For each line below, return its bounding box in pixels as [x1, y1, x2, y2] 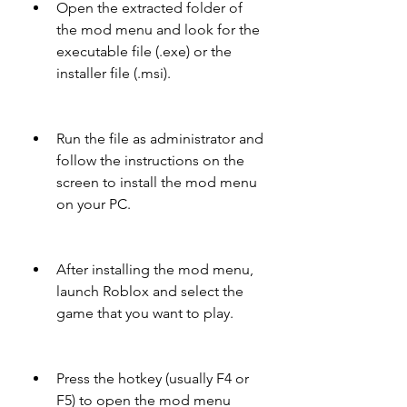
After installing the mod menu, [56, 261, 253, 278]
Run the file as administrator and [56, 130, 263, 147]
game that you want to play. [56, 304, 233, 322]
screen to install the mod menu [56, 174, 257, 191]
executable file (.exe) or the [56, 43, 232, 60]
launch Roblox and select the [56, 283, 243, 300]
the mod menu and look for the [56, 21, 260, 38]
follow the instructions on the [56, 152, 244, 169]
